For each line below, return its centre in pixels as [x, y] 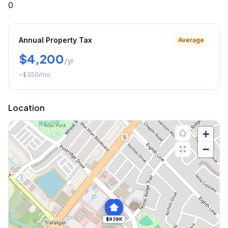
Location [26, 107]
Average [191, 40]
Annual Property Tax [55, 40]
